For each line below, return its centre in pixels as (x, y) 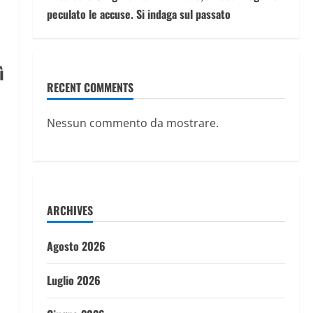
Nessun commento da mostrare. (132, 123)
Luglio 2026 (73, 280)
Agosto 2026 (76, 246)
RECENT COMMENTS (90, 87)
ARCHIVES (70, 210)
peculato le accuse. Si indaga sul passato (138, 14)
